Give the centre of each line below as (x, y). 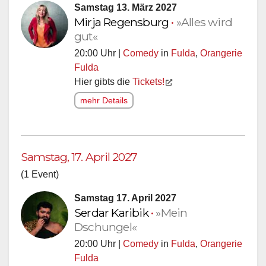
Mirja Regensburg (123, 22)
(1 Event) (40, 175)
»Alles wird (204, 22)
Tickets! (148, 82)
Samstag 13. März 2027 (126, 8)
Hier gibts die (103, 82)
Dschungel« (105, 227)
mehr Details (104, 101)
